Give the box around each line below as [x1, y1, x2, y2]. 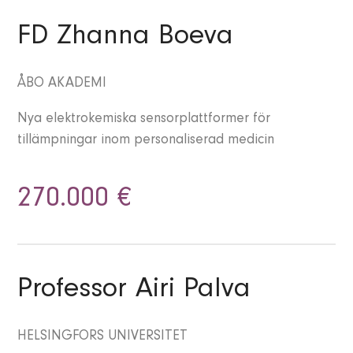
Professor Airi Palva [17, 277, 251, 307]
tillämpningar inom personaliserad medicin [17, 134, 275, 149]
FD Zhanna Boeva [17, 24, 234, 54]
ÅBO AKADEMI [17, 77, 107, 92]
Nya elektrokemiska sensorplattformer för [17, 113, 271, 128]
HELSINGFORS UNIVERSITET [17, 330, 188, 345]
